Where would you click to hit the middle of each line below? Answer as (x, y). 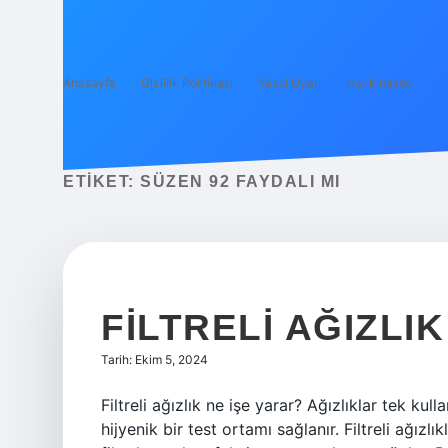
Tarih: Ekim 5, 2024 (154, 359)
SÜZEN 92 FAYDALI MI (240, 181)
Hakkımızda (379, 82)
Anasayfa (89, 82)
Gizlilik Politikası (187, 82)
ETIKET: (101, 181)
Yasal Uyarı (289, 82)
